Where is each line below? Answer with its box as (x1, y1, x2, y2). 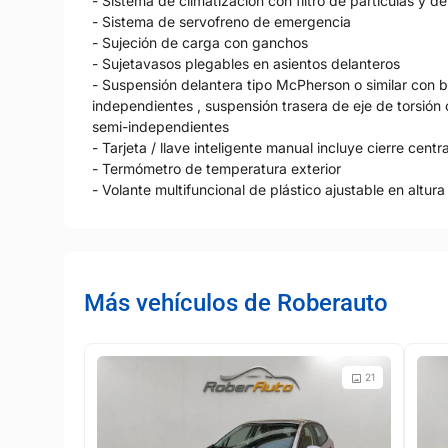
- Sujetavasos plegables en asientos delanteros (92, 55, 400, 73)
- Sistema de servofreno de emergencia (92, 13, 351, 31)
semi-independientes (92, 118, 229, 136)
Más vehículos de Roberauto (84, 289, 388, 318)
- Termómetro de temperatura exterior (92, 160, 341, 178)
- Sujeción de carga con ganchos (92, 34, 308, 52)
